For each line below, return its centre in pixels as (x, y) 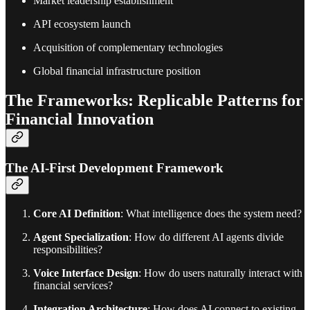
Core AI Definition (77, 214)
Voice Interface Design (86, 273)
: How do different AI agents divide (206, 237)
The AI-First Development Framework (115, 168)
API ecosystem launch (82, 24)
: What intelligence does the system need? (211, 214)
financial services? (73, 286)
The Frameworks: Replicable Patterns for (154, 100)
